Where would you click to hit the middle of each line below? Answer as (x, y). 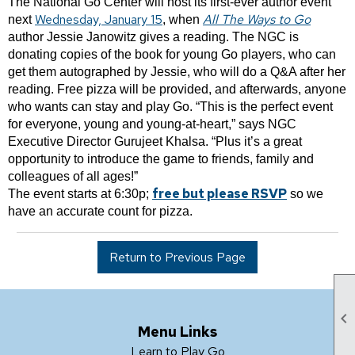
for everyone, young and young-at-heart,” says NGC (152, 124)
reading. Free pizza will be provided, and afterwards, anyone (177, 89)
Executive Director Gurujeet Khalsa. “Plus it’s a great (155, 141)
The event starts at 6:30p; (80, 194)
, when (183, 19)
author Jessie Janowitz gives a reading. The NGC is (153, 37)
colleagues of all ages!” (73, 176)
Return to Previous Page (177, 257)
